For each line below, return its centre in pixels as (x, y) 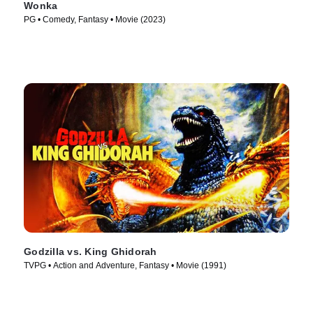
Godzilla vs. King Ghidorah (90, 252)
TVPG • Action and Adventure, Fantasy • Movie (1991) (125, 266)
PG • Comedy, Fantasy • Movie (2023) (95, 19)
